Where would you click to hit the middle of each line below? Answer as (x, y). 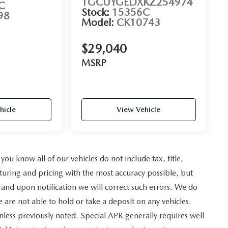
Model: (99, 23)
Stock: (96, 12)
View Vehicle (139, 110)
